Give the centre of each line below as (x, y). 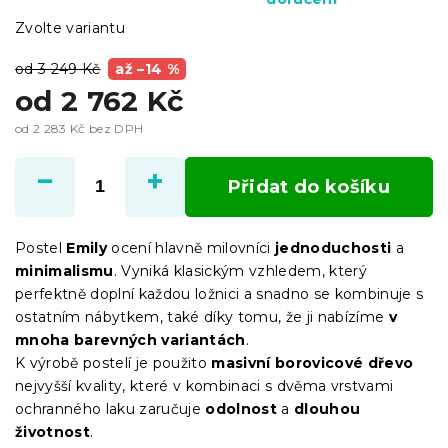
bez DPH (114, 128)
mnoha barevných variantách (130, 339)
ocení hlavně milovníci (191, 247)
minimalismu (64, 270)
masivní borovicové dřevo (312, 362)
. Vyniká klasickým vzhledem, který (240, 270)
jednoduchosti (333, 247)
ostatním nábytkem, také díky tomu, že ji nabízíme (202, 316)
